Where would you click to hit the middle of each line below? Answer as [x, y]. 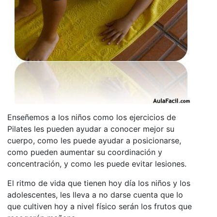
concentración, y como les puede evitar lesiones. [97, 163]
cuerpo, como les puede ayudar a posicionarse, [94, 140]
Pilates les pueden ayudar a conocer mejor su [91, 129]
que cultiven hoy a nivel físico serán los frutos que [100, 206]
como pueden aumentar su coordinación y [85, 152]
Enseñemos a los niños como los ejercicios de [92, 117]
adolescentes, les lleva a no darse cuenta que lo [95, 194]
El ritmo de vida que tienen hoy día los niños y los [99, 183]
